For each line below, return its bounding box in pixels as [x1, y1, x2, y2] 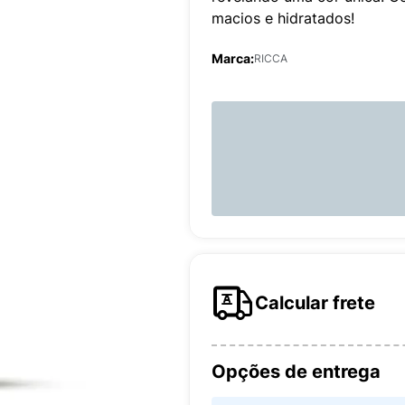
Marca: [212, 51, 254, 66]
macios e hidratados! [212, 9, 354, 27]
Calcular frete [255, 292, 375, 314]
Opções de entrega [212, 361, 381, 382]
